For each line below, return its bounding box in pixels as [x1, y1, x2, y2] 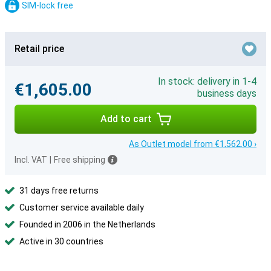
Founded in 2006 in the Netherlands [19, 220, 155, 229]
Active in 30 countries [19, 237, 103, 246]
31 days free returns [19, 186, 99, 195]
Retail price [15, 43, 64, 54]
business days [197, 88, 256, 99]
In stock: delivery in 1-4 [158, 76, 256, 87]
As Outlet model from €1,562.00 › [129, 139, 256, 149]
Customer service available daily [19, 203, 144, 212]
